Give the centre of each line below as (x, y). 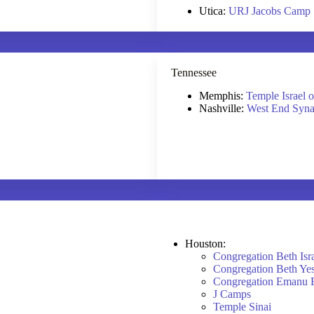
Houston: (207, 243)
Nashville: (223, 108)
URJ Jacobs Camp (269, 11)
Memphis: (223, 95)
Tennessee (194, 72)
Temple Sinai (242, 306)
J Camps (232, 294)
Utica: (214, 11)
